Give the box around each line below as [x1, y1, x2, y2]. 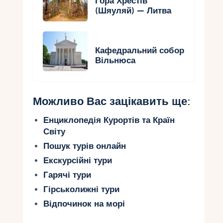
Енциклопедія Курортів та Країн [43, 115, 175, 125]
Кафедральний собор [95, 45, 185, 55]
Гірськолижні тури [43, 185, 119, 195]
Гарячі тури [43, 170, 91, 180]
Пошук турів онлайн [43, 141, 126, 151]
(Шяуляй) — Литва [95, 5, 172, 15]
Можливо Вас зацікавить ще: [33, 95, 191, 109]
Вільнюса [95, 55, 136, 65]
